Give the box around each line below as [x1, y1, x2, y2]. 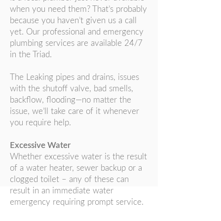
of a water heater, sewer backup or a [10, 164, 142, 172]
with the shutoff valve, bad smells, [10, 84, 133, 93]
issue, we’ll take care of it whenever [10, 107, 139, 115]
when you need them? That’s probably [10, 5, 147, 13]
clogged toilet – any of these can [10, 175, 129, 184]
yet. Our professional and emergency [10, 28, 144, 36]
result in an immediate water [10, 186, 113, 195]
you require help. [10, 118, 71, 127]
